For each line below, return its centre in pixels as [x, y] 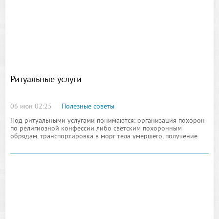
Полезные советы [88, 107]
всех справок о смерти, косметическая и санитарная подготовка [109, 144]
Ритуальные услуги [46, 80]
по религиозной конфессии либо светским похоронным [96, 129]
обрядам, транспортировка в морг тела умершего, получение [104, 137]
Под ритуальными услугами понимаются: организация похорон [108, 121]
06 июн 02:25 [31, 107]
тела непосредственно [45, 152]
